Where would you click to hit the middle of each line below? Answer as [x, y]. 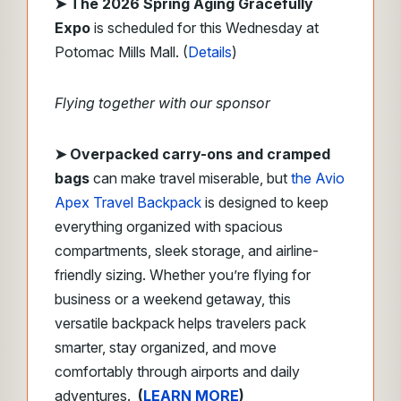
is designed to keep [265, 202]
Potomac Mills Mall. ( [121, 52]
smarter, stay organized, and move [166, 347]
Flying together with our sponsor [162, 103]
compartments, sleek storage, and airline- [187, 251]
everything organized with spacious [169, 226]
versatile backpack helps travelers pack [180, 323]
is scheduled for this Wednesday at [205, 28]
